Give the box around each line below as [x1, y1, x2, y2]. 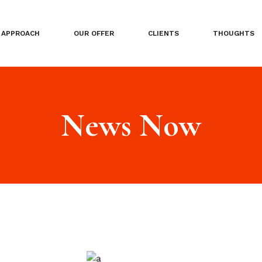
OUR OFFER [73, 29, 114, 37]
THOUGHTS [212, 29, 254, 37]
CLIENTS [147, 29, 179, 37]
